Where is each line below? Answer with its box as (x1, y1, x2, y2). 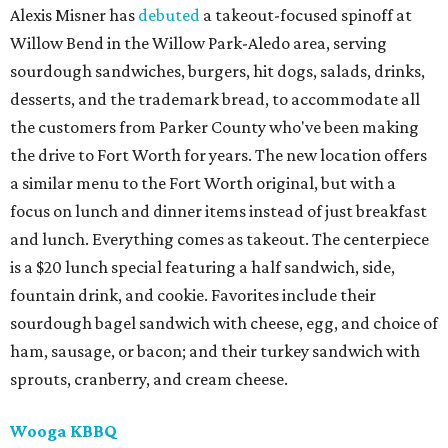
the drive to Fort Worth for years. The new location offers (10, 145, 427, 165)
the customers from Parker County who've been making (10, 117, 419, 137)
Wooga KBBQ (10, 421, 117, 441)
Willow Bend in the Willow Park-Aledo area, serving (10, 33, 387, 53)
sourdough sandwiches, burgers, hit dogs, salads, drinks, (10, 61, 425, 81)
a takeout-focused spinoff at (200, 5, 412, 25)
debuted (138, 5, 200, 25)
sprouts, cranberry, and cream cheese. (10, 369, 288, 389)
